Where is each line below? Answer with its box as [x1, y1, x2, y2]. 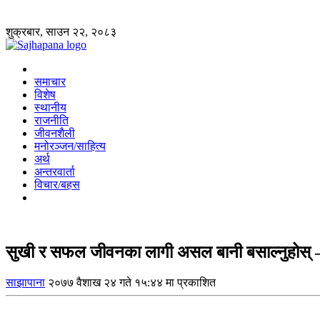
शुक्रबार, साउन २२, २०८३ [6, 26, 116, 38]
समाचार [34, 76, 66, 88]
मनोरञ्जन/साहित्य [34, 140, 106, 152]
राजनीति [34, 114, 69, 126]
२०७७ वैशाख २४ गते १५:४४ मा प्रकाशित [48, 276, 216, 289]
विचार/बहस [34, 179, 80, 191]
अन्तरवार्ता [34, 166, 75, 178]
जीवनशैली [34, 127, 75, 139]
